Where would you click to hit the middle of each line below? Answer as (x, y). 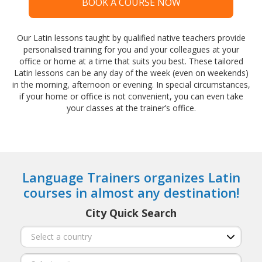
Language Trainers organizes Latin (131, 177)
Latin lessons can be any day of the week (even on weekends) (131, 73)
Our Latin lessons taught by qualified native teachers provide (131, 38)
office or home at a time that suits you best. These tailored (131, 61)
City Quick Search (131, 213)
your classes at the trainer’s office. (131, 108)
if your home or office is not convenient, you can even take (131, 96)
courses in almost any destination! (131, 192)
